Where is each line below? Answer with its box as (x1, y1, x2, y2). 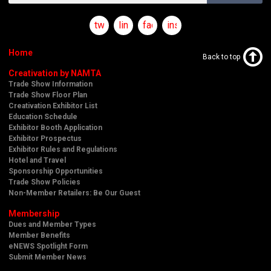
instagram (167, 19, 209, 31)
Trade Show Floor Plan (8, 90, 87, 99)
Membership (8, 208, 59, 218)
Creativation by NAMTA (8, 68, 101, 78)
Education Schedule (8, 112, 77, 121)
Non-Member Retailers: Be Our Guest (8, 188, 140, 197)
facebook (143, 19, 183, 31)
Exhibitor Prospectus (8, 134, 82, 143)
